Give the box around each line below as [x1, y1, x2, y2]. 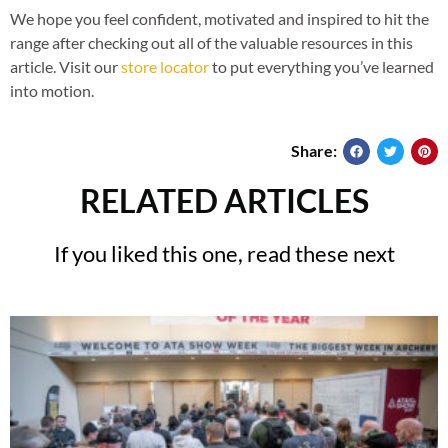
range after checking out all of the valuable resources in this [10, 33, 413, 53]
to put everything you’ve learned [209, 57, 434, 77]
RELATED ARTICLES [79, 180, 369, 220]
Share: [291, 141, 343, 161]
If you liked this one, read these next [53, 239, 395, 267]
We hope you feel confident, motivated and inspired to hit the [10, 9, 429, 29]
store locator [121, 57, 209, 77]
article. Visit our [10, 57, 121, 77]
